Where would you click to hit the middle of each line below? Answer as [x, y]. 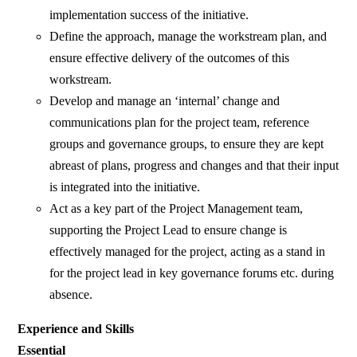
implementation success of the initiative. [149, 15]
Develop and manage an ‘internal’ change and [165, 101]
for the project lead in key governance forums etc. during [192, 273]
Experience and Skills [76, 329]
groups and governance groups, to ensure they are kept [187, 144]
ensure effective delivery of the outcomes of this [170, 58]
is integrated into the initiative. [125, 187]
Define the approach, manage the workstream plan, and [188, 37]
